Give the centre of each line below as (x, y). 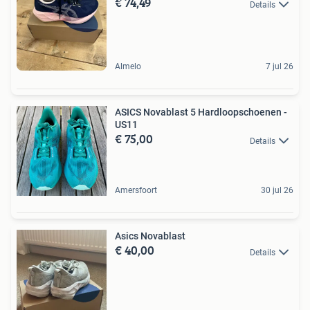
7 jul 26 (280, 67)
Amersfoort (136, 191)
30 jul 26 (277, 191)
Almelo (128, 67)
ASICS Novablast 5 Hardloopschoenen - (201, 112)
